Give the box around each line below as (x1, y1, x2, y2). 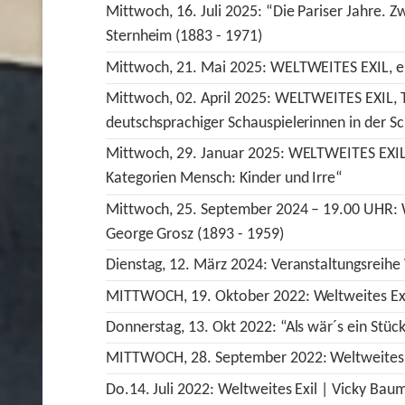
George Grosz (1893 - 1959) (105, 225, 284, 243)
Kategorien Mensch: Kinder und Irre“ (105, 170, 344, 188)
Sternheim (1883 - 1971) (105, 28, 262, 46)
